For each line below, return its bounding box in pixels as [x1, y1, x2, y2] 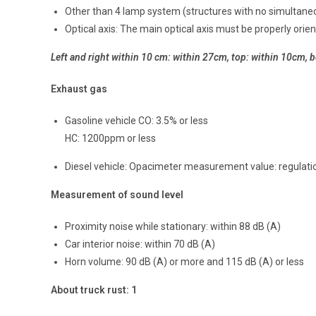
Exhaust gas [51, 83, 107, 95]
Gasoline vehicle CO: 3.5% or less [65, 114, 208, 126]
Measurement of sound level [51, 188, 183, 200]
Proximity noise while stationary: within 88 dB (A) [65, 220, 281, 232]
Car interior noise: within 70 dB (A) [65, 238, 215, 250]
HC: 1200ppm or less [65, 132, 156, 144]
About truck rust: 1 [51, 284, 137, 296]
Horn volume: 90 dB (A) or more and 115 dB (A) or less [65, 255, 304, 267]
